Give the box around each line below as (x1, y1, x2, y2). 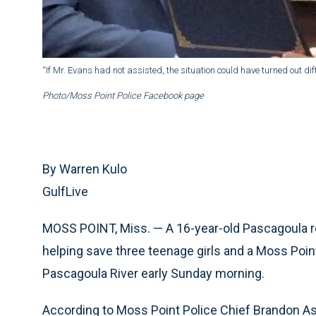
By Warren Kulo (42, 162, 127, 177)
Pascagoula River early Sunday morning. (42, 266, 265, 281)
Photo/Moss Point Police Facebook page (42, 90, 204, 102)
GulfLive (42, 184, 88, 200)
